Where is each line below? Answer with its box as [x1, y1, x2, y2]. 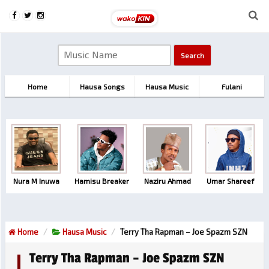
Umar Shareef [206, 177, 254, 185]
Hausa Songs [79, 82, 125, 91]
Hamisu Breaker [74, 177, 129, 185]
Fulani [222, 82, 242, 91]
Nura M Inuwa [13, 177, 59, 185]
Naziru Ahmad [144, 177, 191, 185]
